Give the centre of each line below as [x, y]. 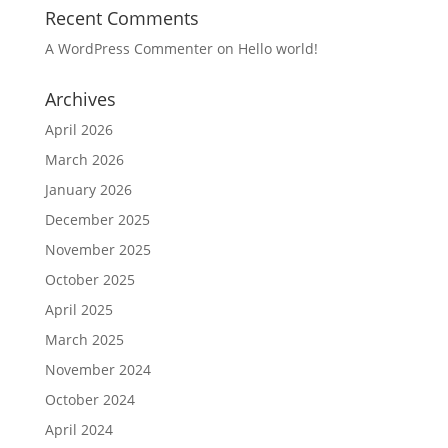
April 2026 [78, 130]
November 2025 [97, 250]
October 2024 [89, 400]
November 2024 [97, 370]
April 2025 [78, 310]
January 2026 [88, 190]
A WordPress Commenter [128, 49]
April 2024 [78, 430]
